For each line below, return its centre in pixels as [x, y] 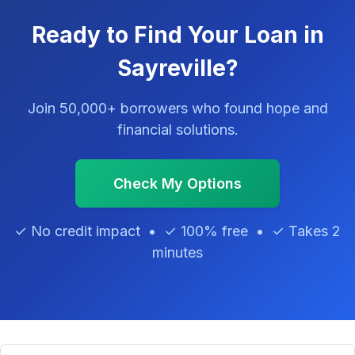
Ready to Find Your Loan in [177, 35]
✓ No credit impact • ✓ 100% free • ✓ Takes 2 [177, 231]
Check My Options [177, 184]
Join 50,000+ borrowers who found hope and [177, 109]
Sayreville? [177, 69]
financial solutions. [177, 130]
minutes [177, 253]
